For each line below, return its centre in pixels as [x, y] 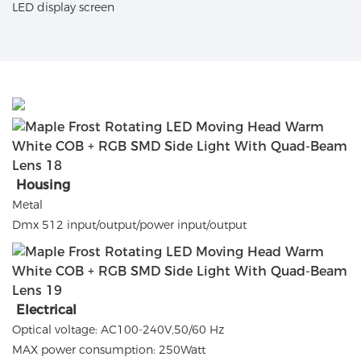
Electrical [46, 309]
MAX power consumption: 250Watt [109, 349]
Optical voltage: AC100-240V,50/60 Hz [118, 329]
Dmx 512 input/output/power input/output [131, 224]
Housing [43, 185]
